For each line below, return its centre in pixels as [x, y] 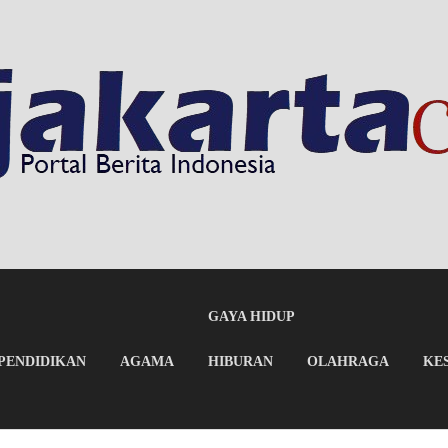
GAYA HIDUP [251, 316]
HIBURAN [240, 361]
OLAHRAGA [348, 361]
